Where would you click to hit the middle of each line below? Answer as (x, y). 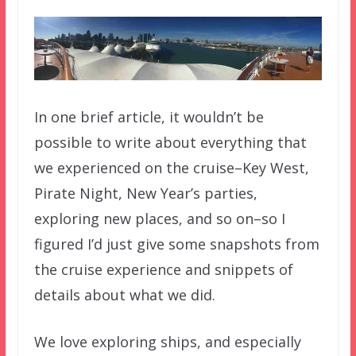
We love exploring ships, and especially (167, 341)
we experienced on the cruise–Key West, (171, 167)
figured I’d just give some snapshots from (176, 244)
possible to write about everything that (170, 142)
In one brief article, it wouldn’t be (149, 116)
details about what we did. (124, 294)
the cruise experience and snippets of (163, 269)
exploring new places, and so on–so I (159, 218)
